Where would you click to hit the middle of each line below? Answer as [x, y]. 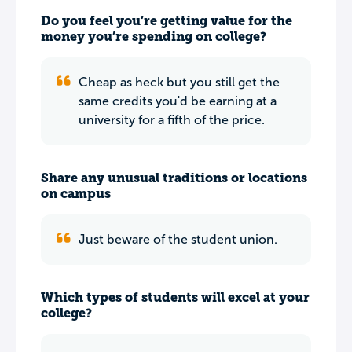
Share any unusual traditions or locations [174, 178]
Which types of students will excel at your [175, 297]
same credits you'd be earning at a [178, 101]
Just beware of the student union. [178, 239]
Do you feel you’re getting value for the [167, 21]
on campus [76, 194]
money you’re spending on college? [154, 37]
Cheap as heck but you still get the [179, 82]
